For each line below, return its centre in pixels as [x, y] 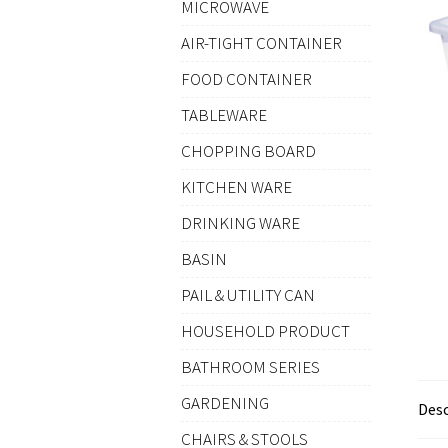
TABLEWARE [223, 115]
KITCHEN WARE [236, 187]
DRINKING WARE [240, 223]
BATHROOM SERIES [250, 367]
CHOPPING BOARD [248, 151]
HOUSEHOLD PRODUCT [265, 331]
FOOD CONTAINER [246, 79]
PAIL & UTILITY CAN [247, 295]
